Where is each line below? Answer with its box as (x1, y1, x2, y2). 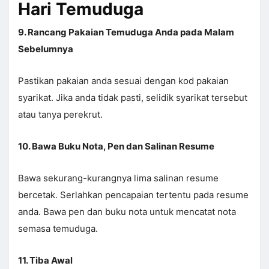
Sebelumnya (18, 43, 73, 55)
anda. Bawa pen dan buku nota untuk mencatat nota (18, 206, 236, 218)
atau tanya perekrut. (18, 109, 103, 121)
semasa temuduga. (18, 223, 98, 235)
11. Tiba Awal (18, 255, 73, 267)
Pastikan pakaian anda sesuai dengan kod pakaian (18, 75, 229, 87)
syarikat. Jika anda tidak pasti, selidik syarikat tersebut (18, 92, 247, 104)
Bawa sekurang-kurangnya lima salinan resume (18, 172, 219, 184)
